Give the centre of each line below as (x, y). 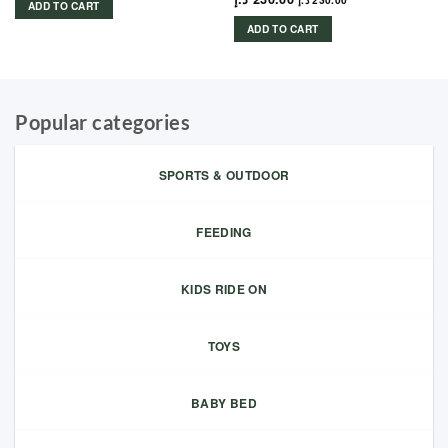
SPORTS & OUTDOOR (224, 175)
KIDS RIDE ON (224, 289)
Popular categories (102, 122)
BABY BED (224, 403)
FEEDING (224, 232)
